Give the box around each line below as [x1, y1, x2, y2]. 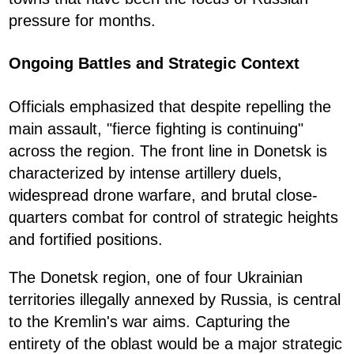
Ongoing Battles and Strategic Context [9, 55, 299, 73]
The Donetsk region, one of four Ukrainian [9, 268, 303, 286]
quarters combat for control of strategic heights [9, 208, 338, 226]
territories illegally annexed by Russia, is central [9, 290, 341, 308]
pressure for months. [9, 11, 156, 29]
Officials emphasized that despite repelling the [9, 97, 331, 115]
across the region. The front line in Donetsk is [9, 141, 327, 160]
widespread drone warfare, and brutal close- [9, 186, 318, 204]
